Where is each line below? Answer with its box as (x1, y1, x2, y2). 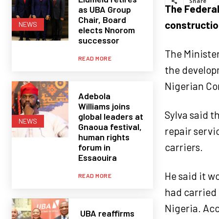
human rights (78, 131, 130, 142)
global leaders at (78, 110, 143, 122)
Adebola (78, 90, 110, 101)
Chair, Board (78, 14, 126, 25)
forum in (78, 141, 110, 153)
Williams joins (78, 100, 130, 111)
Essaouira (78, 152, 117, 163)
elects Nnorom (78, 24, 135, 35)
